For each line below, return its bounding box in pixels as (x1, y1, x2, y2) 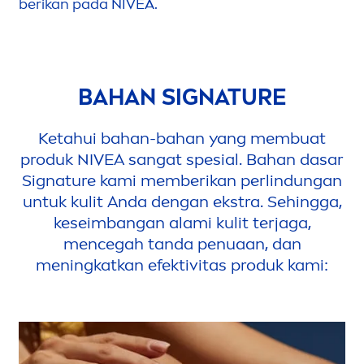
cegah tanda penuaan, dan (97, 233, 301, 253)
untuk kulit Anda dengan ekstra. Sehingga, (22, 191, 342, 211)
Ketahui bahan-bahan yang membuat (38, 128, 326, 148)
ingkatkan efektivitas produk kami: (70, 254, 328, 275)
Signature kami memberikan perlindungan (22, 170, 342, 190)
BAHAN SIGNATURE (78, 83, 286, 110)
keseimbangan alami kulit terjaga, (53, 212, 311, 232)
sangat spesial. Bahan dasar (124, 149, 344, 169)
